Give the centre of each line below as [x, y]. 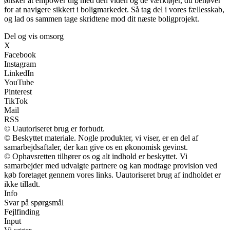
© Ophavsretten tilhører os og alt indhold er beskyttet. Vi [96, 156]
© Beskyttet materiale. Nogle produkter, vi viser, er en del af [101, 138]
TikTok [16, 101]
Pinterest [18, 91]
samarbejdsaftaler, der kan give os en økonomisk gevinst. [96, 147]
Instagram [20, 64]
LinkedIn [19, 73]
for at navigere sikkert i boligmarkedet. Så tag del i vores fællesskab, [114, 9]
